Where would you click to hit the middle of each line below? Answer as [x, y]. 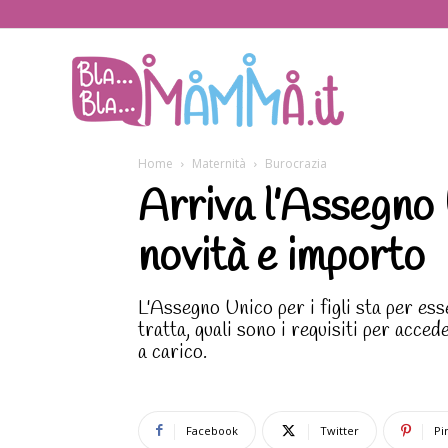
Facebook [212, 430]
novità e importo [281, 258]
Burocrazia [296, 163]
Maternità [219, 163]
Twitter [339, 430]
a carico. [172, 352]
